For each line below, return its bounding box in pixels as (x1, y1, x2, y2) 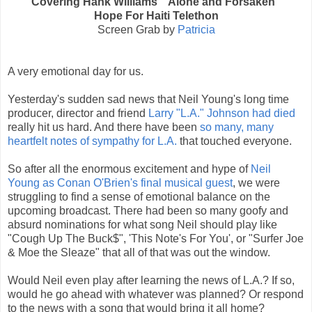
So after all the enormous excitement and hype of (8, 162, 251, 175)
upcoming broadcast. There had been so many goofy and (8, 204, 288, 217)
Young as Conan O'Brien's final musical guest (8, 176, 233, 189)
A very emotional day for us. (8, 65, 143, 77)
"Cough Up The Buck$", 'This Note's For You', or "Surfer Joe (8, 232, 304, 244)
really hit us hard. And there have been (8, 120, 200, 133)
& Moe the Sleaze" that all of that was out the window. (8, 246, 270, 258)
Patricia (177, 23, 215, 36)
